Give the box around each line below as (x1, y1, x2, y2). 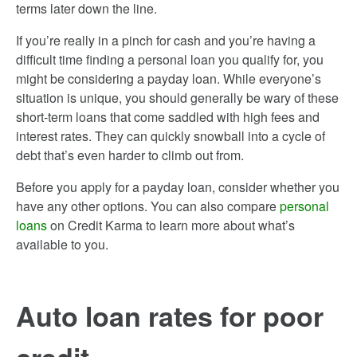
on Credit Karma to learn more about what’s (47, 216, 295, 234)
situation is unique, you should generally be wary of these (16, 88, 339, 107)
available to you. (16, 235, 108, 253)
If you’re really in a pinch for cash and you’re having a (16, 31, 316, 49)
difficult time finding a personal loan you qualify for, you (16, 50, 324, 69)
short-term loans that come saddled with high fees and (16, 108, 320, 126)
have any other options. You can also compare (16, 197, 280, 215)
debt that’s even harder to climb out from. (16, 146, 244, 164)
